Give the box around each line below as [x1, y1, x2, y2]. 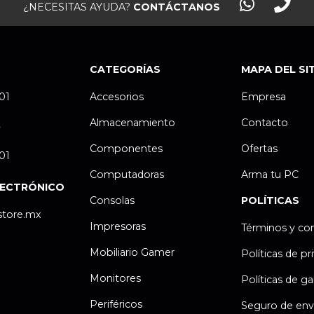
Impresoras [89, 219, 146, 233]
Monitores [89, 271, 141, 285]
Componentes [89, 142, 163, 155]
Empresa [241, 90, 287, 103]
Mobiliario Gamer [89, 245, 175, 259]
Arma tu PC [241, 168, 299, 181]
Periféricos [89, 297, 142, 310]
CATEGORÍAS [89, 62, 161, 76]
